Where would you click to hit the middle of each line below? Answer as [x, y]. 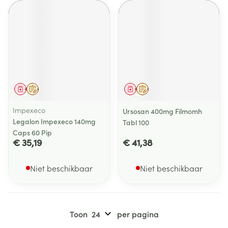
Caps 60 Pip [32, 132]
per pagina [138, 214]
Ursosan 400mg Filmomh [162, 111]
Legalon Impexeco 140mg [54, 121]
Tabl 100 [136, 122]
